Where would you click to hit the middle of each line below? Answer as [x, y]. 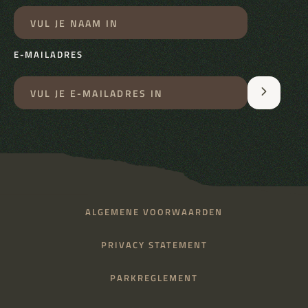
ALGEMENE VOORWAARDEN [154, 212]
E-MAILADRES [48, 55]
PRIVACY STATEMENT [154, 245]
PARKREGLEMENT [154, 278]
